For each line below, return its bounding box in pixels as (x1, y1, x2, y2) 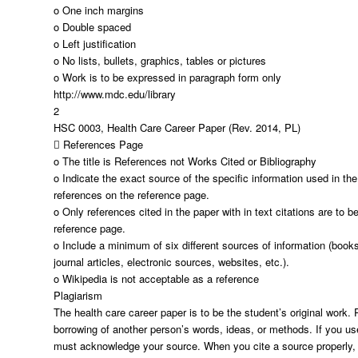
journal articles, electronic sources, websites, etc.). (54, 254, 289, 269)
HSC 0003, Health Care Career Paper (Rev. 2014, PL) (54, 120, 300, 135)
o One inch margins (54, 2, 144, 18)
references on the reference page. (54, 187, 209, 202)
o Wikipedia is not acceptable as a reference (54, 271, 259, 286)
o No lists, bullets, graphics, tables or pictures (54, 53, 266, 68)
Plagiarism (54, 288, 102, 303)
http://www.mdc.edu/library (54, 86, 176, 101)
